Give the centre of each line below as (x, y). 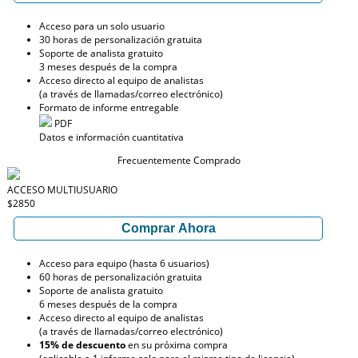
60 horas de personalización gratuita (121, 277)
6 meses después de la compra (108, 304)
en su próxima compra (177, 345)
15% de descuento (82, 345)
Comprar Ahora (168, 228)
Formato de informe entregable (109, 107)
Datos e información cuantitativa (111, 137)
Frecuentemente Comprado (179, 160)
